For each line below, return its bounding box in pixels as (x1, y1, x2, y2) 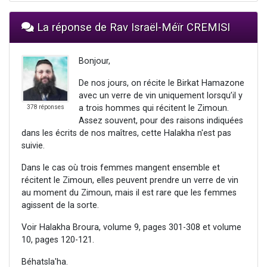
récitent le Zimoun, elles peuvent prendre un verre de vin (21, 175, 238, 186)
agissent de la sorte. (21, 200, 99, 211)
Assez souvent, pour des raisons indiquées (79, 116, 243, 126)
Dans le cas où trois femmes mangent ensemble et (21, 163, 220, 173)
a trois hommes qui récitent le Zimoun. (79, 103, 229, 114)
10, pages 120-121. (21, 235, 94, 246)
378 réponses (26, 104, 64, 111)
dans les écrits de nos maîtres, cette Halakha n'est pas (21, 128, 231, 139)
